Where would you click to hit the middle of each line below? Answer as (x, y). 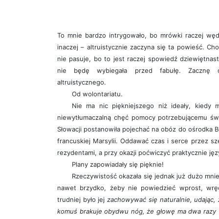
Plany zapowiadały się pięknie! (118, 164)
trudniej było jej (82, 200)
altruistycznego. (82, 82)
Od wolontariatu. (97, 94)
